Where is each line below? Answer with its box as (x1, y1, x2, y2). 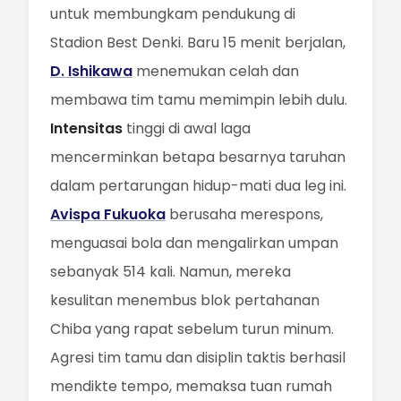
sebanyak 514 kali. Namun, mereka (50, 261, 291, 282)
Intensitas (50, 118, 123, 139)
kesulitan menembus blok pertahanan (50, 290, 320, 311)
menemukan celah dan (132, 61, 299, 81)
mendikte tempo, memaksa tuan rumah (50, 376, 332, 397)
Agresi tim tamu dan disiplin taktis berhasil (50, 347, 346, 368)
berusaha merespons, (166, 204, 323, 225)
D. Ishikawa (50, 61, 132, 81)
